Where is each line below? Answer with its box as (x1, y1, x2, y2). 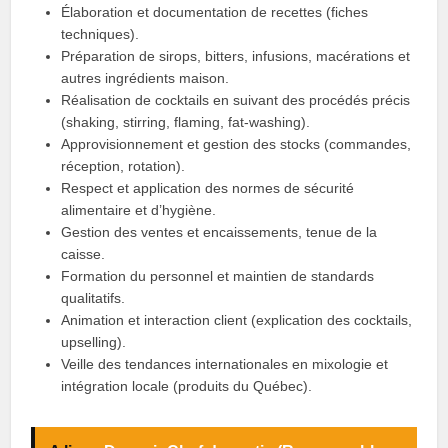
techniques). (61, 26, 140, 42)
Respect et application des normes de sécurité (61, 180, 355, 196)
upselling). (61, 334, 127, 350)
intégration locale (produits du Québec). (61, 378, 313, 394)
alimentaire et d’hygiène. (61, 202, 217, 218)
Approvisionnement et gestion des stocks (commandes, (61, 136, 412, 152)
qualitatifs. (61, 290, 126, 306)
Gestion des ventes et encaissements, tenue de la (61, 224, 378, 240)
